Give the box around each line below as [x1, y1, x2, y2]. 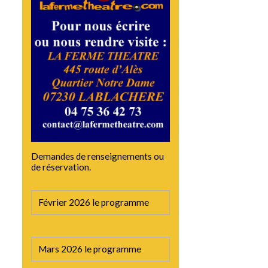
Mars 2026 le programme [38, 243, 141, 254]
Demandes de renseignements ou [31, 150, 165, 162]
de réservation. [31, 161, 92, 172]
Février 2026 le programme [38, 197, 149, 208]
